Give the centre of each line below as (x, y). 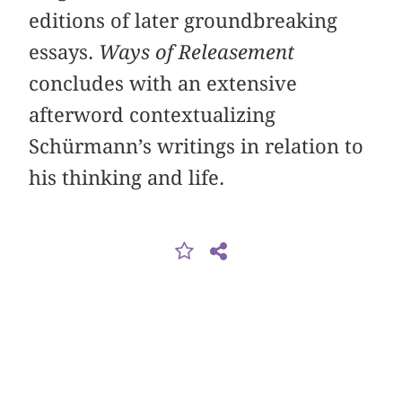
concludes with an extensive (163, 84)
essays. (64, 52)
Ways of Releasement (197, 52)
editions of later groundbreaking (184, 21)
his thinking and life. (127, 178)
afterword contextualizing (153, 115)
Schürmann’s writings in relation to (197, 147)
